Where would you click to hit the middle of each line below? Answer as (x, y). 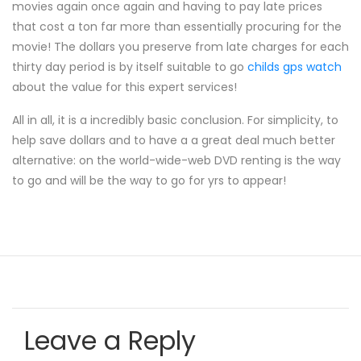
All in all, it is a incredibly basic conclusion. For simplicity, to (175, 120)
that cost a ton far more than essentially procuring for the (177, 27)
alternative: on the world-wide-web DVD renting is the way (176, 160)
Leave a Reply (110, 340)
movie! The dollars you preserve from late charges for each (180, 47)
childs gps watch (295, 67)
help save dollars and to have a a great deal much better (174, 140)
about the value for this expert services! (124, 87)
